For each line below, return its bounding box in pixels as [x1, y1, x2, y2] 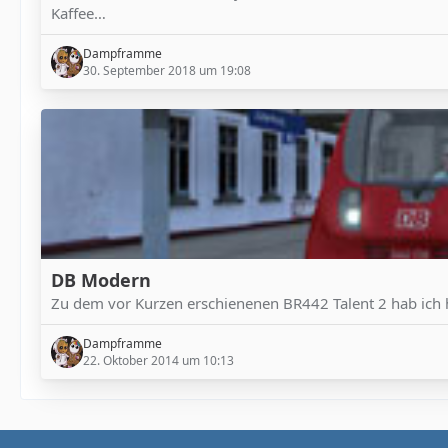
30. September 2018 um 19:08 [83, 62, 251, 79]
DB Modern [51, 268, 151, 292]
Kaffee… [51, 3, 106, 23]
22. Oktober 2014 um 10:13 [83, 352, 234, 369]
